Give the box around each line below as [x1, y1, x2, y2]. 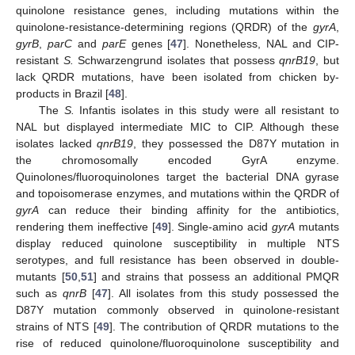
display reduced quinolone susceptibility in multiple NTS [16, 236, 339, 250]
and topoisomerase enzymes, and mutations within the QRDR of [16, 186, 339, 200]
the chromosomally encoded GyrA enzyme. [16, 153, 339, 166]
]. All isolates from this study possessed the [108, 286, 339, 300]
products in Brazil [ [16, 86, 109, 100]
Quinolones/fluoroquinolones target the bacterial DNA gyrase [16, 170, 339, 183]
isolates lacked [16, 136, 97, 150]
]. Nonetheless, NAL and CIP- [183, 36, 340, 50]
